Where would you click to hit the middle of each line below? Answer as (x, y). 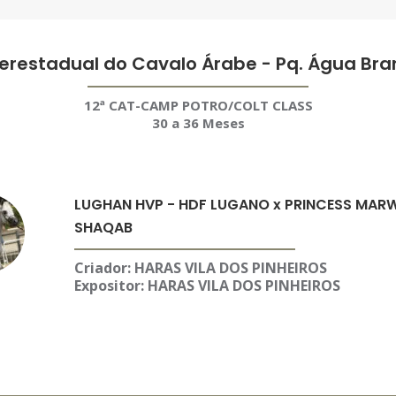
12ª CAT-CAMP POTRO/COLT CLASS (198, 105)
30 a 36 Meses (198, 123)
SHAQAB (103, 228)
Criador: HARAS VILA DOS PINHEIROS (200, 268)
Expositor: (109, 286)
